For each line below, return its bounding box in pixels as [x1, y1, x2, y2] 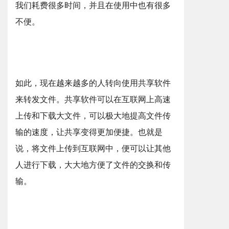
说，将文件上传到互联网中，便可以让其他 [15, 144, 171, 153]
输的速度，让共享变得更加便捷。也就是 [15, 128, 163, 136]
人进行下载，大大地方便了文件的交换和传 [15, 161, 171, 169]
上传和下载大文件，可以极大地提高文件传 [15, 111, 171, 120]
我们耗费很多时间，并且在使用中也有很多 [15, 1, 171, 10]
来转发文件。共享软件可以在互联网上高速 [15, 95, 171, 104]
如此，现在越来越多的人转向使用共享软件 [15, 79, 171, 87]
